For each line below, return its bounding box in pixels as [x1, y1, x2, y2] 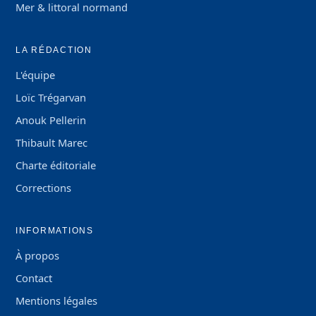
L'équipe [16, 68, 55, 82]
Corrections [16, 181, 71, 195]
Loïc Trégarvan [16, 90, 86, 104]
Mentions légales [16, 293, 97, 308]
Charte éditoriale [16, 158, 96, 172]
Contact [16, 271, 52, 285]
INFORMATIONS [16, 226, 94, 236]
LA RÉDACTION [16, 45, 92, 55]
